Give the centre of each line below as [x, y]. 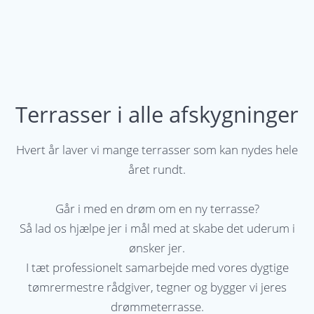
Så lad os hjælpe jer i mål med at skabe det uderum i [157, 228]
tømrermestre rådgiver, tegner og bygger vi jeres [157, 287]
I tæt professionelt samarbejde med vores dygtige [157, 268]
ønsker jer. [157, 248]
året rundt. [157, 170]
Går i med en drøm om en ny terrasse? [157, 209]
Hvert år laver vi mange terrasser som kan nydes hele [157, 150]
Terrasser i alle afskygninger [157, 115]
